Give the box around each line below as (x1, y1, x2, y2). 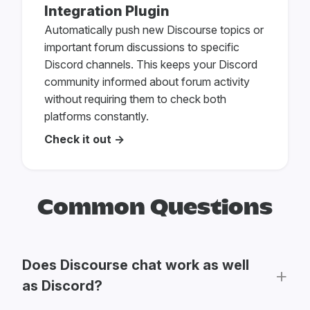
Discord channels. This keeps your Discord (44, 57, 257, 72)
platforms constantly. (44, 109, 149, 124)
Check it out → (44, 132, 125, 147)
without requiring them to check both (44, 92, 226, 107)
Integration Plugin (44, 3, 170, 20)
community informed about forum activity (44, 75, 250, 89)
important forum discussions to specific (44, 40, 239, 55)
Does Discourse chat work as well (22, 256, 249, 273)
